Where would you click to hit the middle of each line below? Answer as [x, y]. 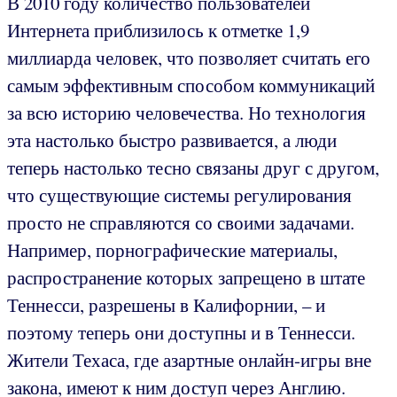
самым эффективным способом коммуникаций [191, 86]
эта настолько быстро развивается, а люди [172, 140]
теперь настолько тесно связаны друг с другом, [193, 168]
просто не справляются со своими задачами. [181, 223]
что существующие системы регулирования [179, 195]
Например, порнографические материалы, [172, 250]
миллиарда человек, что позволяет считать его [189, 58]
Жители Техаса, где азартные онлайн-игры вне [189, 360]
